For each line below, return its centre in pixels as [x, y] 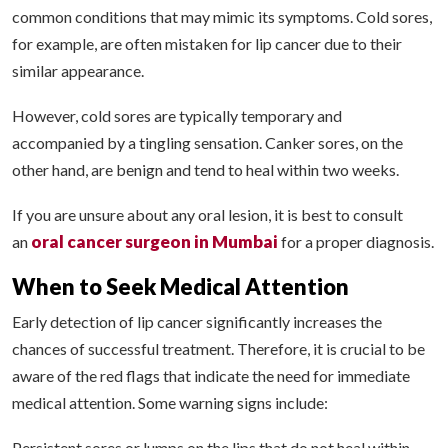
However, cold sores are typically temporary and [177, 116]
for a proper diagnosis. [356, 242]
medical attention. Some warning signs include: [170, 403]
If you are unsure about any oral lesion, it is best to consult [207, 215]
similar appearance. [79, 71]
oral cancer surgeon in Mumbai [154, 242]
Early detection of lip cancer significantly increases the [197, 322]
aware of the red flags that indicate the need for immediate [211, 376]
